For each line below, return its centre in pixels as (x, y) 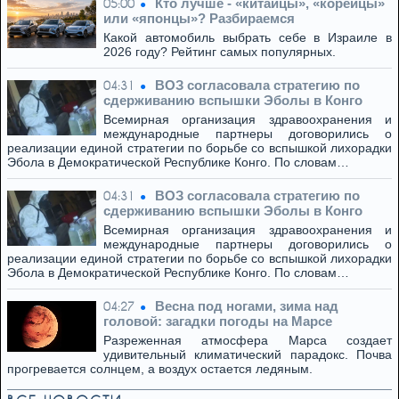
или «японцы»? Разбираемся (199, 18)
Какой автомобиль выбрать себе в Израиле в (248, 37)
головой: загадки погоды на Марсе (218, 321)
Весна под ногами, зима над (247, 306)
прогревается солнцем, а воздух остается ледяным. (160, 369)
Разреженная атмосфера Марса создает (248, 340)
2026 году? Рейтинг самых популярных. (220, 52)
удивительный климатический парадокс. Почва (248, 354)
